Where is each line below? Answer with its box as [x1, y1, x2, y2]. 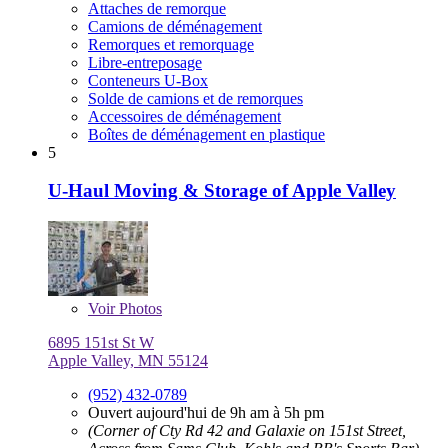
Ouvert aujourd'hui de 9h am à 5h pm [88, 404, 324, 422]
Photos [115, 300, 162, 318]
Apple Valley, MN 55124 [48, 352, 208, 370]
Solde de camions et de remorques [88, 89, 303, 107]
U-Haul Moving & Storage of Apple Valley [48, 180, 396, 202]
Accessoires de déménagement [88, 107, 281, 125]
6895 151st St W [48, 334, 154, 352]
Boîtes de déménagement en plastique [88, 125, 325, 143]
